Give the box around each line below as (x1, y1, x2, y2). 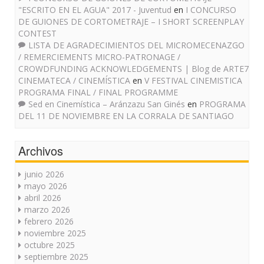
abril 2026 (24, 192, 61, 204)
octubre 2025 (24, 239, 75, 251)
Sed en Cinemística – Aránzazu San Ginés (28, 98, 185, 110)
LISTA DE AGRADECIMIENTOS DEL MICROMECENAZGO (28, 39, 245, 51)
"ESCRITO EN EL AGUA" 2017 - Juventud (18, 4, 171, 16)
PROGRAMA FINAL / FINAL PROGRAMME (18, 87, 178, 98)
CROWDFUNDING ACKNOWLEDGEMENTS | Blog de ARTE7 (18, 63, 249, 75)
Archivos (18, 142, 63, 160)
